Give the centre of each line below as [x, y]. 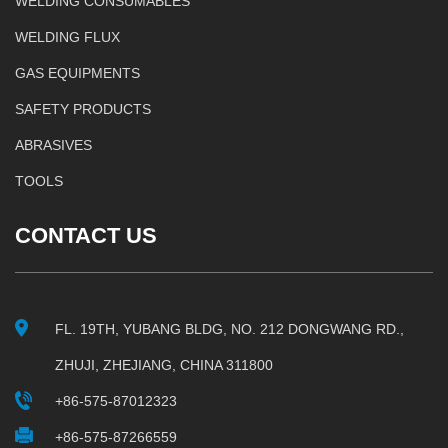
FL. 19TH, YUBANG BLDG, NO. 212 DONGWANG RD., [229, 328]
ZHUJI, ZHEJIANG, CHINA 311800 [164, 364]
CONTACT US [86, 235]
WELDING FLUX [67, 36]
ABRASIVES [53, 144]
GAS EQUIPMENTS [77, 72]
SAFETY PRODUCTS [83, 108]
